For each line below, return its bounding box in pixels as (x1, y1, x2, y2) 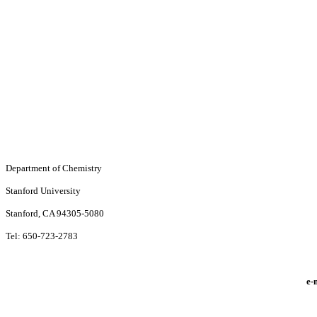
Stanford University (6, 185, 81, 196)
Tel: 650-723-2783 (6, 231, 78, 241)
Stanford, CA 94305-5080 (6, 208, 104, 219)
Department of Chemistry (6, 163, 102, 173)
